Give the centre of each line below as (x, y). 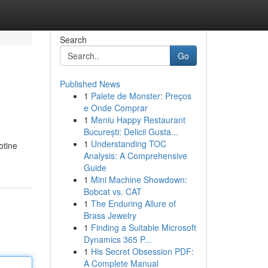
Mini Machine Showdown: (139, 179)
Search (73, 39)
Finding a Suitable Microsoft (143, 227)
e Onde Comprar (115, 108)
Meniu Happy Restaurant (138, 120)
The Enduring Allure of (133, 203)
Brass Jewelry (110, 215)
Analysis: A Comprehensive (135, 156)
